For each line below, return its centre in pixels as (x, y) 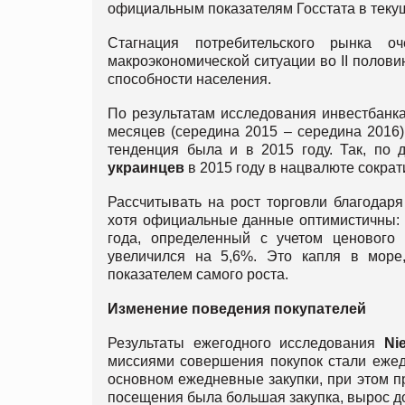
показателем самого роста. (200, 274)
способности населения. (191, 79)
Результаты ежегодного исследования (246, 343)
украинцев (146, 167)
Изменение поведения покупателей (237, 308)
